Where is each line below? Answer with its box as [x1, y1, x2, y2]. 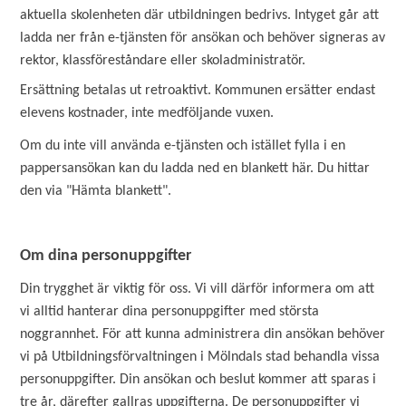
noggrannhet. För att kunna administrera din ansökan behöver [20, 327, 386, 342]
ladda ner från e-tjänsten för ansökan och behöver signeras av [20, 31, 386, 45]
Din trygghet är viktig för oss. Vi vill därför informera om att [20, 282, 375, 296]
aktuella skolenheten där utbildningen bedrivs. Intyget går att [20, 8, 380, 23]
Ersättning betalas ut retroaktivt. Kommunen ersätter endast [20, 83, 376, 98]
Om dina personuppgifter [20, 247, 196, 265]
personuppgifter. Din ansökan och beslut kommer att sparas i [20, 372, 377, 387]
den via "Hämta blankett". [20, 184, 172, 198]
